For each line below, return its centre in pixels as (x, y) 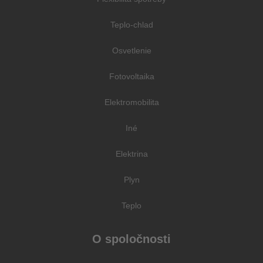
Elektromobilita (131, 102)
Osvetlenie (131, 51)
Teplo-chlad (131, 25)
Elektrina (131, 154)
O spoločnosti (131, 239)
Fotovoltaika (131, 77)
